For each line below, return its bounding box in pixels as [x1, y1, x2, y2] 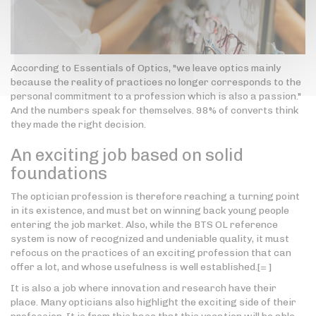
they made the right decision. [11, 118, 146, 130]
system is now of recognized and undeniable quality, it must [11, 232, 289, 245]
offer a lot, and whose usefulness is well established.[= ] [11, 260, 272, 273]
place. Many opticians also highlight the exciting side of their [11, 296, 296, 308]
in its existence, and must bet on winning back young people [11, 204, 289, 217]
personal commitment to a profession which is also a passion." [11, 90, 301, 102]
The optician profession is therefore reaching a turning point [11, 190, 300, 202]
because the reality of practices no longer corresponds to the [11, 75, 301, 88]
